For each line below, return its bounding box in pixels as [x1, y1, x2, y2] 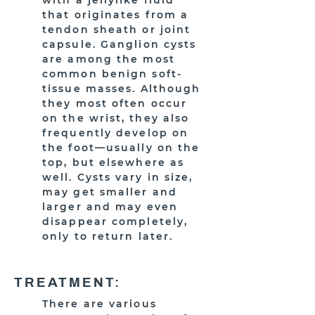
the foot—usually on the [42, 141, 200, 154]
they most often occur [42, 97, 188, 110]
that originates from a [42, 8, 189, 21]
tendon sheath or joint [42, 23, 191, 36]
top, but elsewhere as [42, 156, 185, 169]
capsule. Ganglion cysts [42, 38, 197, 51]
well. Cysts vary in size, [42, 171, 193, 184]
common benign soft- [42, 67, 182, 80]
